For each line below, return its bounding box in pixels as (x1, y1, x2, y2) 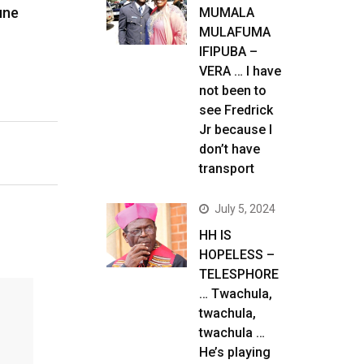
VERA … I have (199, 63, 281, 79)
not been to (199, 83, 266, 98)
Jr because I (199, 122, 272, 137)
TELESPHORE (199, 266, 279, 282)
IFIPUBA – (199, 44, 258, 59)
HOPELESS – (199, 247, 275, 262)
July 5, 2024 (214, 202, 275, 215)
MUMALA (199, 5, 254, 20)
